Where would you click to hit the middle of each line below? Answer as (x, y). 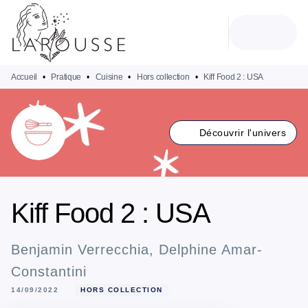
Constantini (49, 272)
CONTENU (211, 23)
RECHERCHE (120, 23)
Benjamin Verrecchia (80, 250)
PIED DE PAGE (58, 48)
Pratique (66, 77)
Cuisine (109, 77)
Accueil (24, 77)
